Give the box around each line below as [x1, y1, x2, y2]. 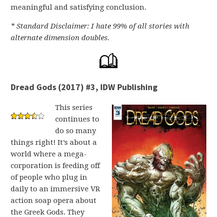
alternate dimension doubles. [11, 33, 110, 42]
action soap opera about [11, 196, 97, 205]
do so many [55, 126, 96, 135]
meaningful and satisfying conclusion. [11, 3, 147, 12]
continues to [55, 115, 100, 124]
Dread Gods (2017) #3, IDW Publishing [11, 81, 158, 93]
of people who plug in [11, 173, 88, 182]
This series [55, 103, 93, 112]
